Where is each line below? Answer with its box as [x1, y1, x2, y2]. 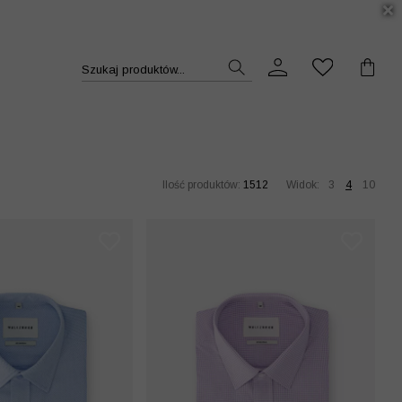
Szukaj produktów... [81, 62, 185, 76]
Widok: [286, 179, 319, 191]
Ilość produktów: [162, 179, 243, 191]
